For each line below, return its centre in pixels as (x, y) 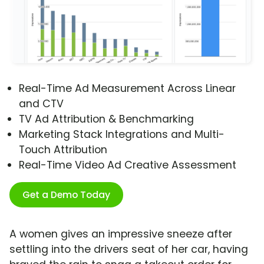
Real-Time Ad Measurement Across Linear (127, 89)
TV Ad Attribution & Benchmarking (106, 119)
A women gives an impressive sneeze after (121, 234)
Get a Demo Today (66, 195)
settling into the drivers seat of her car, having (129, 250)
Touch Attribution (63, 150)
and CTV (41, 104)
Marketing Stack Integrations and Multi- (122, 135)
